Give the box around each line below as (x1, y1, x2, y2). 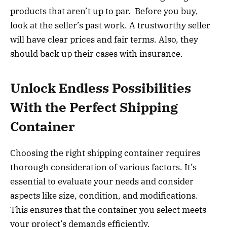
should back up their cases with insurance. (10, 48, 183, 60)
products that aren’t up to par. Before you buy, (10, 6, 198, 17)
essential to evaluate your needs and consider (10, 175, 194, 187)
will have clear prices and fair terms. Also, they (10, 34, 198, 46)
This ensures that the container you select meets (10, 204, 206, 215)
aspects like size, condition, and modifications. (10, 190, 198, 201)
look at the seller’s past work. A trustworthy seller (10, 20, 210, 31)
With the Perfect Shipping (10, 98, 178, 116)
